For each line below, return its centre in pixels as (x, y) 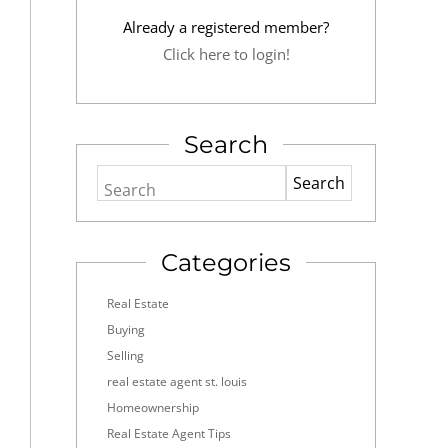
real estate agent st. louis (177, 381)
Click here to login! (226, 54)
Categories (226, 262)
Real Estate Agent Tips (169, 433)
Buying (126, 329)
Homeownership (153, 407)
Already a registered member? (226, 27)
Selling (125, 355)
